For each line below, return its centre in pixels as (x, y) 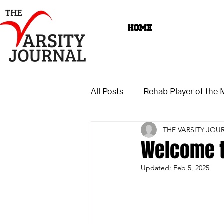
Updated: (157, 168)
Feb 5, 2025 (191, 168)
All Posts (107, 91)
